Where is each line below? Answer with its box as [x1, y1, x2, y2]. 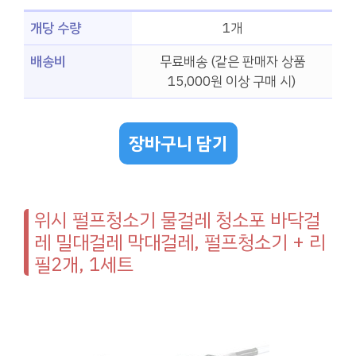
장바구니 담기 [128, 130, 228, 157]
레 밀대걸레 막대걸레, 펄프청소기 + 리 [34, 228, 326, 257]
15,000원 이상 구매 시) [168, 71, 296, 91]
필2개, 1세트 [34, 250, 133, 280]
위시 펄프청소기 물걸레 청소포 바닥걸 [34, 206, 320, 235]
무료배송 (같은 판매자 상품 [159, 51, 305, 72]
